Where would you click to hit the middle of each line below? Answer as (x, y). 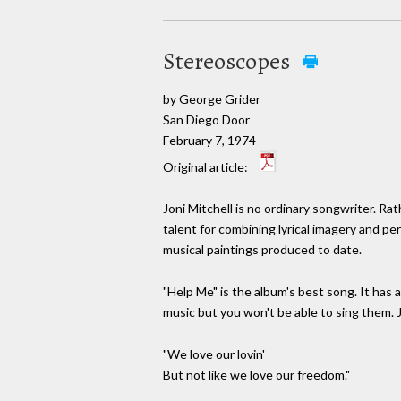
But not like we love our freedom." (256, 374)
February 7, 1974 (209, 140)
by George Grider (212, 98)
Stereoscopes (229, 61)
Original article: (207, 166)
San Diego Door (206, 119)
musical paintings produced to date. (262, 250)
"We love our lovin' (214, 354)
